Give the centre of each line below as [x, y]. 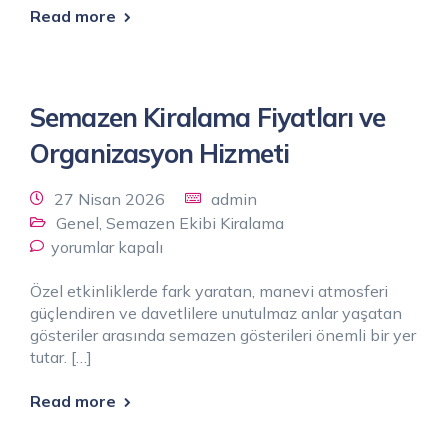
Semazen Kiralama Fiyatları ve [208, 117]
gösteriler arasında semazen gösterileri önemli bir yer [223, 334]
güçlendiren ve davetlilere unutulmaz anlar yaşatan [216, 312]
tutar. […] [61, 356]
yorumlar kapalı [107, 246]
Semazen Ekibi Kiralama [195, 222]
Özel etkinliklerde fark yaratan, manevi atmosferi [209, 290]
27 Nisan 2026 [109, 198]
